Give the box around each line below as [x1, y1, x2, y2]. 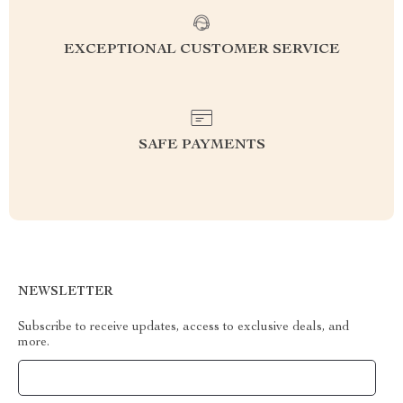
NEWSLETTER [18, 286, 112, 299]
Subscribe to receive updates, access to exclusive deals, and [18, 321, 349, 334]
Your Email [36, 372, 97, 384]
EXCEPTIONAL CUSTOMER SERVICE [63, 43, 340, 58]
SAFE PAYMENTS [138, 139, 265, 153]
